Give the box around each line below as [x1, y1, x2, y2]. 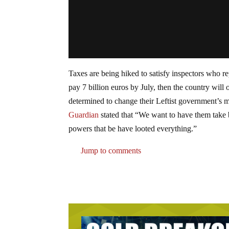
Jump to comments [79, 146, 142, 155]
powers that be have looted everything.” [68, 124, 197, 133]
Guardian [68, 110, 99, 119]
